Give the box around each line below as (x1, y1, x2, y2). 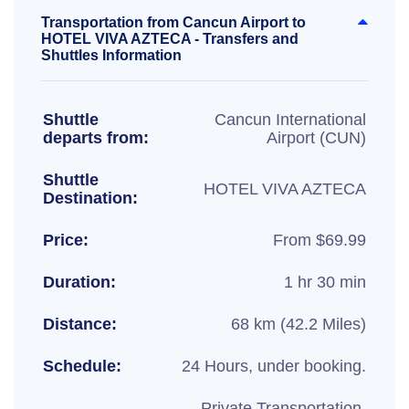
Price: (43, 231, 89, 249)
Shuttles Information (41, 47, 182, 63)
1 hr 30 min (284, 273, 366, 291)
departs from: (43, 129, 149, 147)
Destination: (43, 189, 138, 207)
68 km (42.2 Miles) (231, 315, 366, 333)
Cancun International (215, 110, 366, 129)
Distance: (43, 315, 117, 333)
